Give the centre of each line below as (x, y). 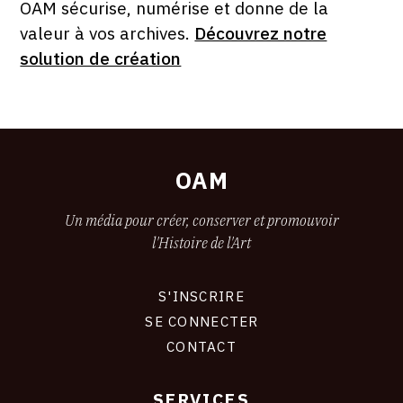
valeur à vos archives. (107, 33)
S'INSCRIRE (201, 296)
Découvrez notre (261, 33)
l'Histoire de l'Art (201, 243)
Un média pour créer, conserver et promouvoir (201, 221)
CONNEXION (54, 307)
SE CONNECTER (201, 322)
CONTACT (201, 347)
